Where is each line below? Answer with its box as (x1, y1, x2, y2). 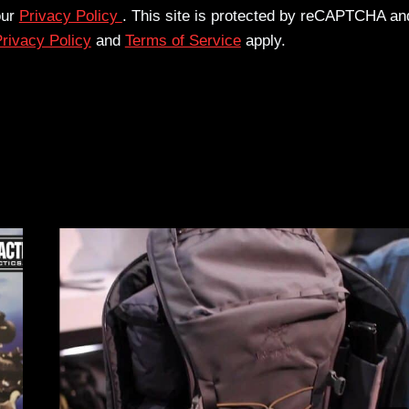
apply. (240, 31, 286, 49)
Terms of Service (124, 31, 241, 49)
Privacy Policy (18, 6, 122, 25)
